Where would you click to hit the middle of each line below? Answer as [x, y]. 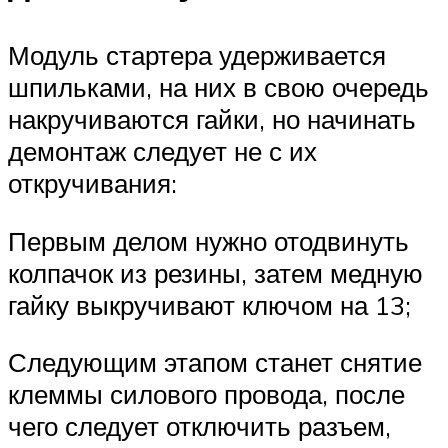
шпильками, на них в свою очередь [218, 87]
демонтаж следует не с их [162, 151]
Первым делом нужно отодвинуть [208, 240]
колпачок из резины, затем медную [215, 272]
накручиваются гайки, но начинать [212, 119]
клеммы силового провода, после [206, 394]
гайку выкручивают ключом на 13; [209, 304]
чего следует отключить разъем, [199, 426]
